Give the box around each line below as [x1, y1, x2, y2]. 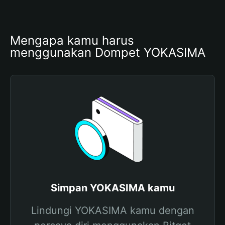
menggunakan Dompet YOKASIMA [10, 45, 205, 60]
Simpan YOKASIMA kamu [50, 182, 175, 194]
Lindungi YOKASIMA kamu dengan [31, 204, 194, 216]
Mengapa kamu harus [10, 33, 134, 48]
